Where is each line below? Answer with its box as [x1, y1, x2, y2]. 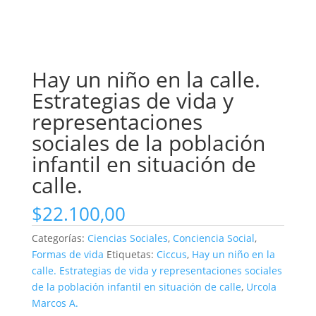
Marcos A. [31, 296, 78, 310]
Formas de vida [31, 248, 104, 262]
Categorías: [31, 231, 87, 245]
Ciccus [156, 248, 187, 262]
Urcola [245, 280, 276, 294]
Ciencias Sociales [87, 231, 168, 245]
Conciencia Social [172, 231, 255, 245]
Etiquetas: [106, 248, 157, 262]
